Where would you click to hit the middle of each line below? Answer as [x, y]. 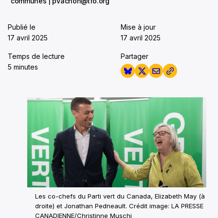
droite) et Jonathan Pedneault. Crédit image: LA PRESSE [119, 206]
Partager [135, 56]
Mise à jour [138, 27]
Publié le [22, 27]
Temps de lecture [36, 56]
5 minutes [23, 67]
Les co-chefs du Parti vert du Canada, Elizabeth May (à [120, 196]
